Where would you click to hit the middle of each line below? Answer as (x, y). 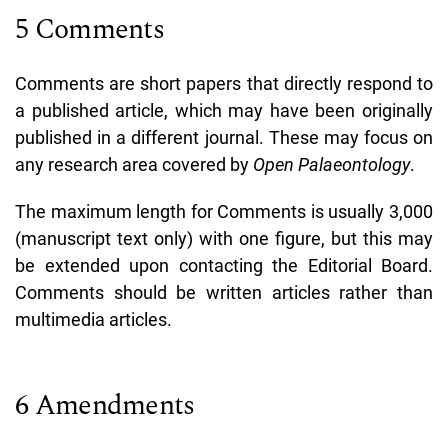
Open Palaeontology (331, 164)
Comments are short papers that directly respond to (224, 83)
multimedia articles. (93, 319)
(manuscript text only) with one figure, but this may (224, 238)
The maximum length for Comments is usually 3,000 (224, 211)
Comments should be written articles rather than (224, 292)
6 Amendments (105, 405)
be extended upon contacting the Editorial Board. (224, 265)
